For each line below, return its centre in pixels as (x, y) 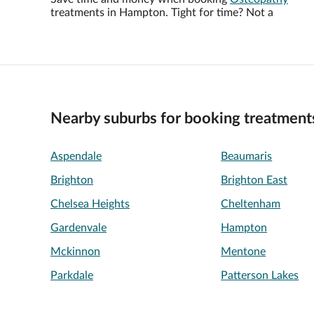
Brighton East (254, 180)
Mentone (244, 252)
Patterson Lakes (260, 275)
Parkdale (72, 275)
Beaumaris (247, 156)
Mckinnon (75, 252)
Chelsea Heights (90, 204)
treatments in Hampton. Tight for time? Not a (162, 13)
